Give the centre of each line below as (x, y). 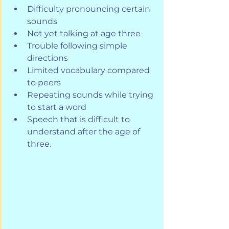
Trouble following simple (78, 45)
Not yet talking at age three (84, 33)
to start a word (57, 107)
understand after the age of (85, 131)
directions (48, 58)
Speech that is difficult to (79, 119)
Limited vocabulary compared (89, 70)
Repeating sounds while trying (91, 95)
